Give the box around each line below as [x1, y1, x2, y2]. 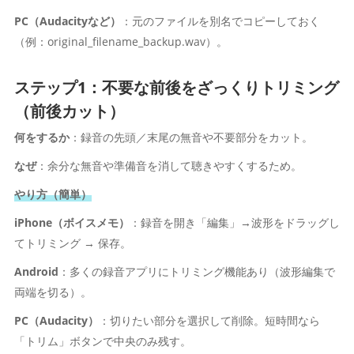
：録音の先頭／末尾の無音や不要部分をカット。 [69, 130, 313, 145]
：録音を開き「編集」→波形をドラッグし [129, 215, 340, 230]
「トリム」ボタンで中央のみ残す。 [13, 333, 191, 348]
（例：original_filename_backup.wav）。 [13, 34, 228, 49]
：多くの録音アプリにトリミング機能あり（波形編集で [58, 264, 335, 279]
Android [13, 264, 58, 279]
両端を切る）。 [13, 284, 92, 299]
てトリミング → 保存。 [13, 235, 131, 250]
